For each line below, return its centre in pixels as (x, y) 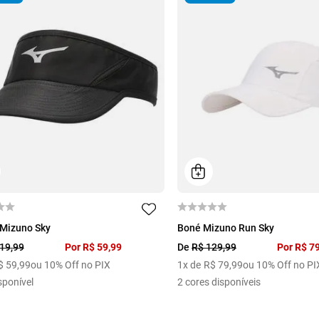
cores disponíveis (223, 282)
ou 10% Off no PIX (70, 265)
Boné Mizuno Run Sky (225, 228)
